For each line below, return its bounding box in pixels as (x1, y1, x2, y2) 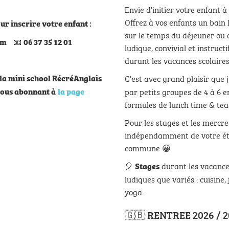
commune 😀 (125, 141, 171, 154)
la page (58, 85, 84, 97)
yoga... (125, 185, 151, 198)
